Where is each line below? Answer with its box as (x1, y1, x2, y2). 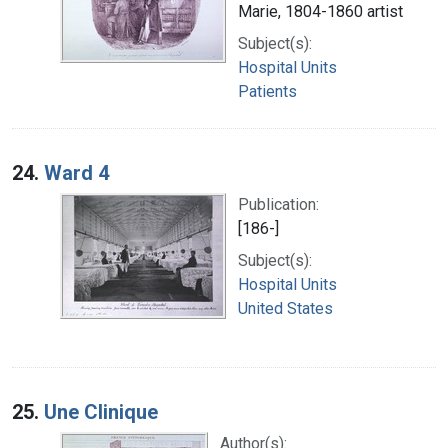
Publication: (238, 194, 319, 214)
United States (238, 298, 333, 318)
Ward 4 (44, 160, 109, 185)
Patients (238, 81, 297, 101)
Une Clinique (44, 399, 158, 424)
